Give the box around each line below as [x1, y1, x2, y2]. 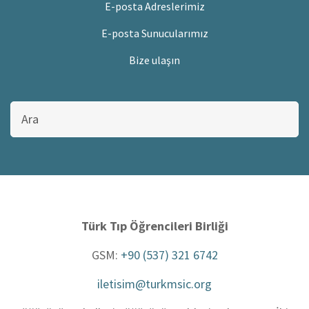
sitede [10, 117, 38, 130]
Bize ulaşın [129, 52, 180, 67]
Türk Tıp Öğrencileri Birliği [81, 217, 228, 234]
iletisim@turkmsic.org [97, 275, 212, 292]
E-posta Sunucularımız [101, 26, 208, 40]
